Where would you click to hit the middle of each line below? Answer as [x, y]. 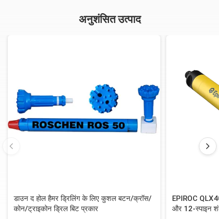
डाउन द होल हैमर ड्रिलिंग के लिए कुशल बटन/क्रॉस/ [83, 198]
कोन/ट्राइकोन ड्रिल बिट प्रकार [56, 209]
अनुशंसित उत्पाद [109, 19]
